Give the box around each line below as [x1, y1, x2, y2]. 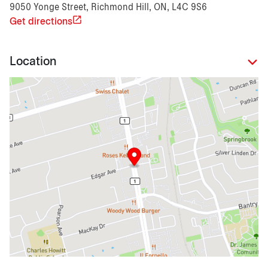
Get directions [10, 17, 72, 26]
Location [10, 56, 56, 68]
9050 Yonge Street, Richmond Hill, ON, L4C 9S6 [10, 2, 207, 12]
